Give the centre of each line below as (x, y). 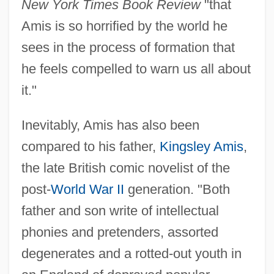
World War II (87, 190)
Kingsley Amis (201, 147)
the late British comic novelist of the (125, 168)
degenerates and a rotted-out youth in (131, 254)
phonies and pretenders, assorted (120, 232)
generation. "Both (177, 190)
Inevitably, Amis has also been (110, 125)
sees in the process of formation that (128, 48)
